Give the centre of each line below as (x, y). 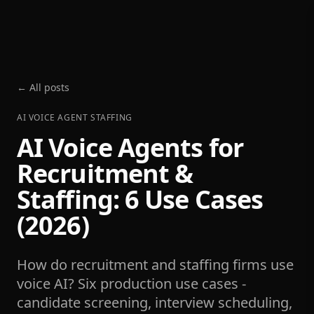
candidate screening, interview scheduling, (155, 302)
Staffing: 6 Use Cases (140, 199)
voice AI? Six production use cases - (131, 284)
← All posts (43, 87)
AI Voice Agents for (130, 148)
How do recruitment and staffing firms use (155, 265)
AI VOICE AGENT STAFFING (75, 117)
